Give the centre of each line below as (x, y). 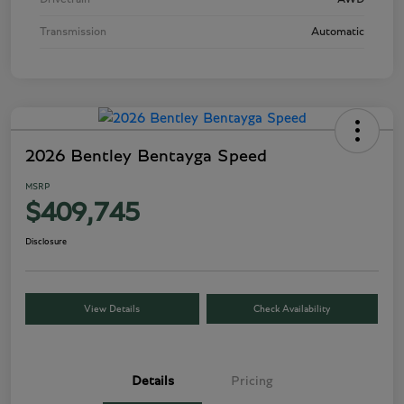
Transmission (73, 32)
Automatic (338, 32)
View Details (112, 309)
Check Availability (292, 309)
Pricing (252, 381)
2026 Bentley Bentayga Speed (146, 156)
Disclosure (46, 242)
